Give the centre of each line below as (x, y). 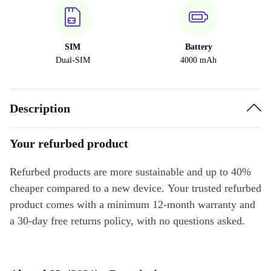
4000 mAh (198, 60)
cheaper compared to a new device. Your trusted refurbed (135, 188)
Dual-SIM (73, 60)
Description (40, 108)
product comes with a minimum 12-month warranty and (132, 204)
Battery (198, 47)
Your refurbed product (69, 143)
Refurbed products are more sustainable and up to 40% (130, 172)
